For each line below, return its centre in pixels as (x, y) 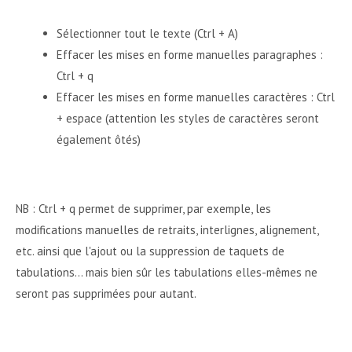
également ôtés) (99, 139)
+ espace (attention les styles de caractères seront (188, 118)
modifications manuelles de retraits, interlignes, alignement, (167, 230)
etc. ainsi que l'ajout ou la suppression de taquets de (150, 251)
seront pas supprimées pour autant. (106, 293)
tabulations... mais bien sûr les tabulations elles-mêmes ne (167, 272)
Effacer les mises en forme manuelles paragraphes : (190, 55)
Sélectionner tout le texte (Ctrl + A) (147, 33)
